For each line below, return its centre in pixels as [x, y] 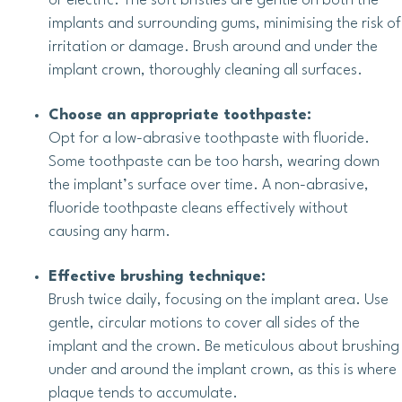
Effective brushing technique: [157, 277]
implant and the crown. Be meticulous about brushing [224, 347]
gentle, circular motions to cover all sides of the [204, 324]
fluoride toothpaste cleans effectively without [198, 209]
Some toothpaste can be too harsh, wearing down [214, 162]
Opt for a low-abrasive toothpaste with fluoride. [209, 139]
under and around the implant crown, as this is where [223, 371]
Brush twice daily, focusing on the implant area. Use [218, 301]
